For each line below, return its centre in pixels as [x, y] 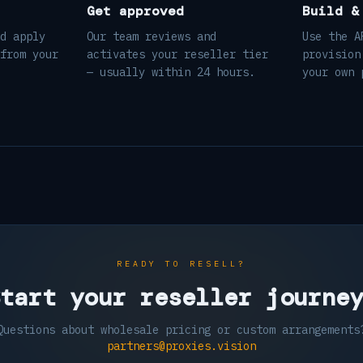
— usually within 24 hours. [171, 72]
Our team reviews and [151, 36]
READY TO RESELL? [181, 264]
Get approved [135, 11]
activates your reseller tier [177, 54]
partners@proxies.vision [181, 346]
